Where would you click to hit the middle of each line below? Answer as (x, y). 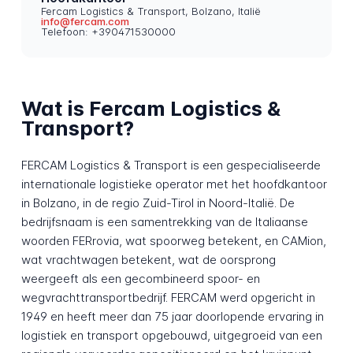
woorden (46, 240)
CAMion (302, 240)
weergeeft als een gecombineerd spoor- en (140, 278)
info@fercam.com (85, 22)
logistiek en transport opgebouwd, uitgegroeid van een (171, 335)
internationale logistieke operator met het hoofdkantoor (174, 184)
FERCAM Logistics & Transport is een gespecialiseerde (171, 165)
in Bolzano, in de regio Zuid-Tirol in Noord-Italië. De (158, 203)
